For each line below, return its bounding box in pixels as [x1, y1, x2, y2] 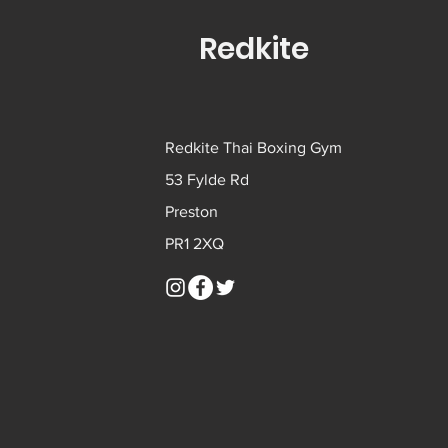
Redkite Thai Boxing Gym [165, 138, 343, 156]
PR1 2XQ [165, 234, 225, 252]
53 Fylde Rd [165, 170, 250, 188]
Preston [165, 202, 219, 220]
